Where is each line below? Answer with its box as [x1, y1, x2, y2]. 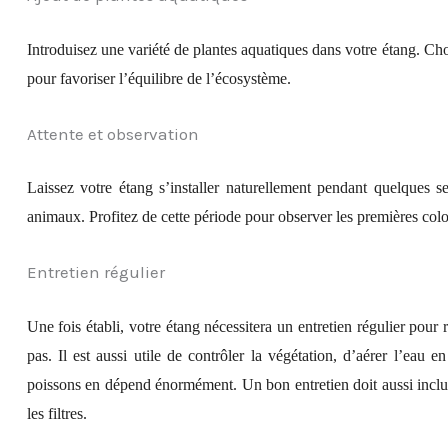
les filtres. [26, 404, 87, 422]
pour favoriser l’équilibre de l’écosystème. [26, 69, 291, 87]
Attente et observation [26, 123, 199, 144]
